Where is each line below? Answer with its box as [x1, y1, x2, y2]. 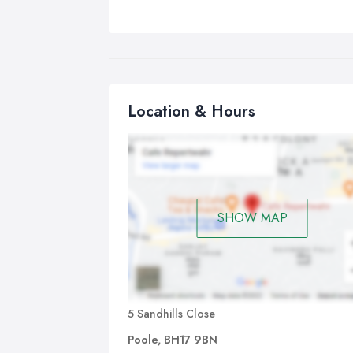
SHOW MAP [217, 209, 288, 228]
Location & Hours [128, 100, 255, 123]
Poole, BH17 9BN [128, 331, 217, 347]
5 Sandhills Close [128, 305, 215, 321]
